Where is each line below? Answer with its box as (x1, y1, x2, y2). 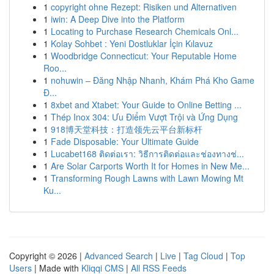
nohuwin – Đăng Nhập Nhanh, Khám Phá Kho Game (51, 74, 254, 86)
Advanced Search (84, 250, 153, 262)
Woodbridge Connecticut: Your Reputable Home (51, 50, 237, 62)
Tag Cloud (183, 250, 223, 262)
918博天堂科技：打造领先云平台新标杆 (51, 123, 202, 135)
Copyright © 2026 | (9, 250, 84, 262)
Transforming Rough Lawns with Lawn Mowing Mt (51, 172, 243, 184)
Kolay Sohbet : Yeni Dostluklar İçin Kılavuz (51, 37, 213, 50)
